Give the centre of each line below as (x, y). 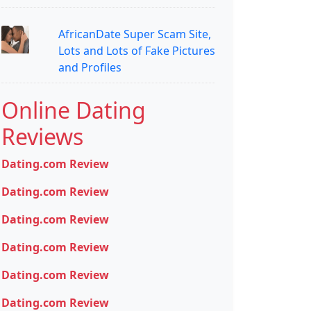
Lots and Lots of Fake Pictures (136, 51)
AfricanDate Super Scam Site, (134, 34)
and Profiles (90, 68)
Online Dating (74, 110)
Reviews (42, 137)
